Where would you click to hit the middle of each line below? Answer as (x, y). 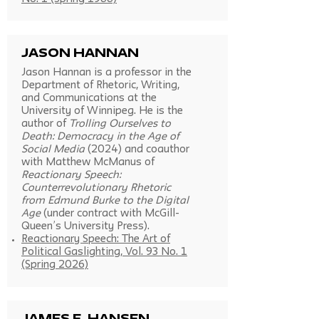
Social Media (53, 150)
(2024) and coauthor (137, 150)
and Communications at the (89, 99)
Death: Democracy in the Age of (100, 137)
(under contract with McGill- (110, 214)
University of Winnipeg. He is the (102, 111)
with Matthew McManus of (88, 163)
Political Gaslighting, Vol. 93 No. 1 (104, 252)
